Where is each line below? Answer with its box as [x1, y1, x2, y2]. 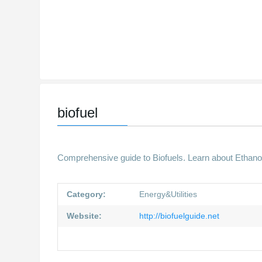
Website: [67, 211, 102, 220]
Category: [67, 189, 106, 199]
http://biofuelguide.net [137, 211, 220, 220]
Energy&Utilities [139, 189, 198, 199]
